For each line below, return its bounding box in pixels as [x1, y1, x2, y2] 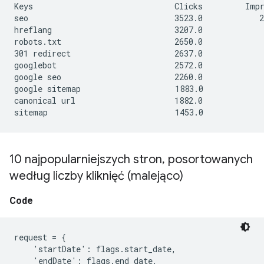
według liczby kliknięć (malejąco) [9, 169, 186, 183]
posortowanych [165, 152, 253, 167]
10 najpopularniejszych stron [9, 152, 162, 167]
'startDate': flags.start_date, [14, 243, 176, 255]
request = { [14, 232, 66, 243]
